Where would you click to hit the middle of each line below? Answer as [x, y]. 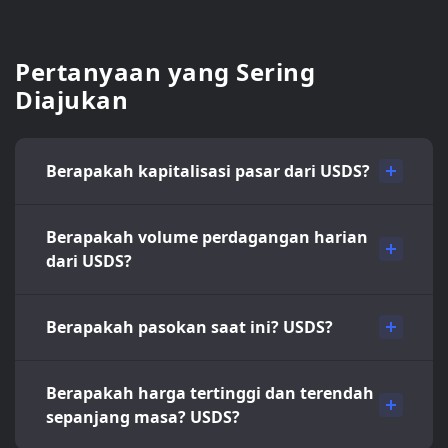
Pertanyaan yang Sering [165, 71]
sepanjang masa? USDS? [143, 417]
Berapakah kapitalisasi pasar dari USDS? [208, 171]
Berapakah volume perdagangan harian [207, 237]
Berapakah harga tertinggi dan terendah [210, 393]
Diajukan [71, 99]
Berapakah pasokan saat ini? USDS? [189, 327]
